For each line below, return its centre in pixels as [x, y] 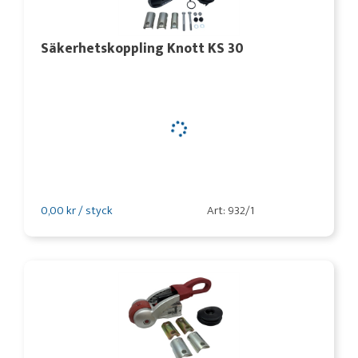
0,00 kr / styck [77, 211]
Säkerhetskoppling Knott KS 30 [142, 48]
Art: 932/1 [230, 211]
